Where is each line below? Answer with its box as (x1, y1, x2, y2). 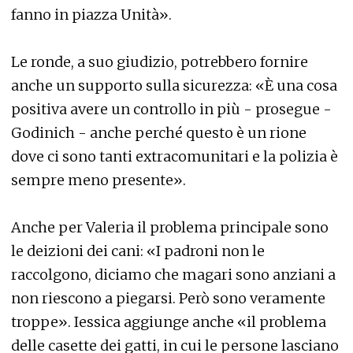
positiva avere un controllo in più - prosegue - (11, 100, 332, 119)
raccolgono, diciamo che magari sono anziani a (11, 266, 336, 284)
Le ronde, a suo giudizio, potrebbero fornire (11, 53, 308, 72)
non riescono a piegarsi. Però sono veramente (11, 289, 325, 308)
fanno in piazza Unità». (11, 6, 172, 24)
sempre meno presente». (11, 171, 186, 190)
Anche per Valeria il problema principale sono (11, 218, 329, 237)
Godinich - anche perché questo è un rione (11, 124, 307, 143)
